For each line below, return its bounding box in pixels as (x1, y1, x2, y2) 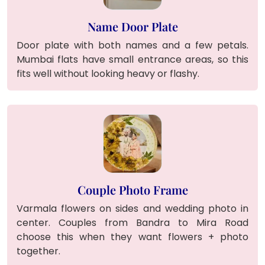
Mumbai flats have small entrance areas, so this (17, 52, 248, 66)
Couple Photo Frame (77, 181, 188, 198)
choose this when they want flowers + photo (17, 230, 248, 244)
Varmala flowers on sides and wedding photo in (17, 201, 248, 215)
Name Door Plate (87, 18, 178, 34)
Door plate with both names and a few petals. (17, 38, 248, 52)
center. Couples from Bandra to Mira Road (17, 215, 248, 230)
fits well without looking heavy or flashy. (17, 66, 199, 80)
